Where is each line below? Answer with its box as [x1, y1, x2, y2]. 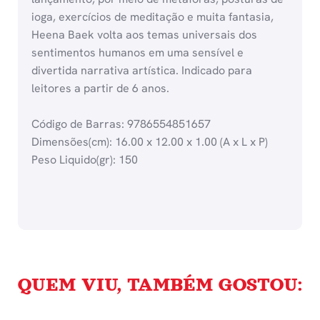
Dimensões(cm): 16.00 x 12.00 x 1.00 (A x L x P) [31, 134, 269, 150]
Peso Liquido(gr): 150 [31, 152, 139, 168]
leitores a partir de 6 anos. [31, 81, 170, 96]
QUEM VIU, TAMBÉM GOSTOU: [18, 274, 302, 295]
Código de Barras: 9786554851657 [31, 116, 211, 132]
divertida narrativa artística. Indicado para [31, 63, 253, 79]
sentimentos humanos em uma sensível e [31, 45, 244, 61]
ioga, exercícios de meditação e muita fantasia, [31, 9, 274, 25]
